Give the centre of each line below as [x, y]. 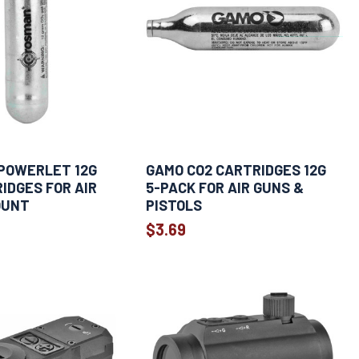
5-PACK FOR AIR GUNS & [224, 187]
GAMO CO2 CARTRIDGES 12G [236, 169]
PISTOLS [173, 205]
